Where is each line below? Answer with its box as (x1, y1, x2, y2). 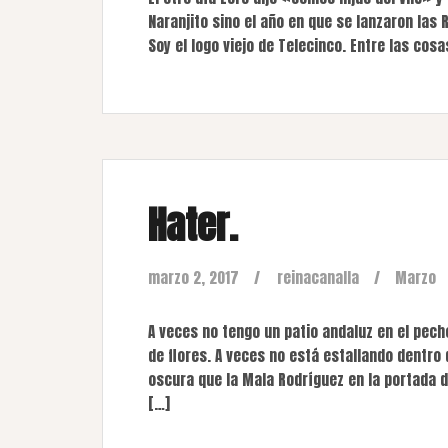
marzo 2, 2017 (148, 266, 239, 289)
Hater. (148, 196, 238, 254)
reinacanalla (277, 266, 359, 289)
